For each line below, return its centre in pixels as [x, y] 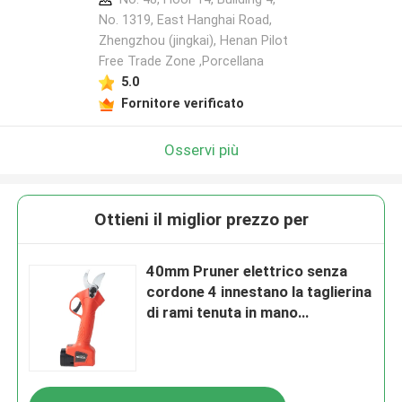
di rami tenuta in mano [223, 313]
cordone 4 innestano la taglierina [259, 292]
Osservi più [201, 149]
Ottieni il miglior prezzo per [201, 220]
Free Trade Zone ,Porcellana [181, 61]
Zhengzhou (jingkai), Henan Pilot [193, 41]
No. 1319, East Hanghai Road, [185, 20]
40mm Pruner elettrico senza [247, 271]
